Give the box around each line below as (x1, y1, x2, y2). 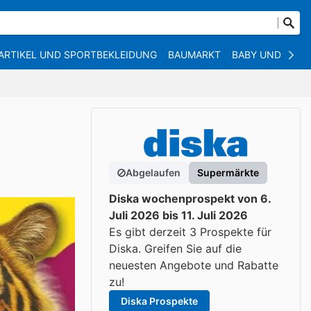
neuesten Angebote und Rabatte (109, 258, 278, 272)
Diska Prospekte (121, 295, 198, 307)
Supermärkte (197, 167, 259, 178)
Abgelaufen (126, 167, 180, 178)
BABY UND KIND (232, 49, 308, 60)
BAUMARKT (168, 49, 221, 60)
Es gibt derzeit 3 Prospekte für (109, 225, 271, 239)
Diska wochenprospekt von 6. (109, 192, 271, 205)
